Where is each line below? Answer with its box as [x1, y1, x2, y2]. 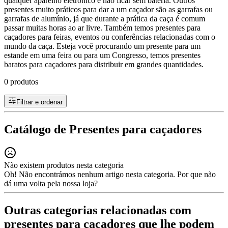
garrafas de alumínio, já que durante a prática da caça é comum [4, 14, 205, 23]
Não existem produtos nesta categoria [4, 160, 124, 169]
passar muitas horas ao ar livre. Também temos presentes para [4, 23, 201, 32]
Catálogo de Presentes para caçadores [4, 122, 202, 136]
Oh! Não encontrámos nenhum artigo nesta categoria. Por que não [4, 169, 216, 179]
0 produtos [4, 77, 38, 86]
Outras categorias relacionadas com [4, 203, 191, 217]
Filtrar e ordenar [16, 98, 63, 106]
